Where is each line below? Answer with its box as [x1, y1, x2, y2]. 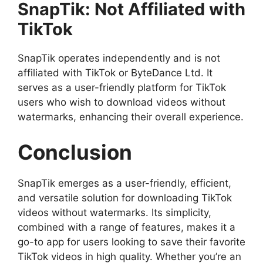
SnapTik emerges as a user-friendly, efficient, [18, 177, 231, 189]
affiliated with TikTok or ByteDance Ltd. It [18, 67, 213, 79]
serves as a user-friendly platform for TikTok [18, 82, 226, 94]
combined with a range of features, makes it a [18, 221, 235, 233]
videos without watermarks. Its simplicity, [18, 206, 211, 218]
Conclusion [18, 139, 132, 164]
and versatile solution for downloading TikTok [18, 191, 232, 204]
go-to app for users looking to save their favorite [18, 235, 245, 248]
